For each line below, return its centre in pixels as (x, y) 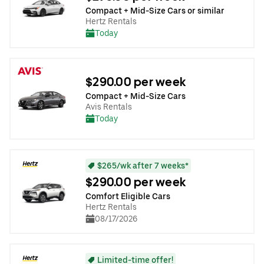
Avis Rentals (109, 106)
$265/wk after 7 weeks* (143, 166)
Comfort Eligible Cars (128, 196)
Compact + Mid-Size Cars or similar (155, 11)
